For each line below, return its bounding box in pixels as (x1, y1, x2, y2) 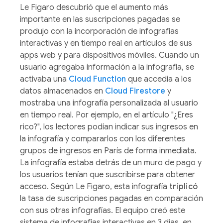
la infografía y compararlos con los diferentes (20, 133, 185, 144)
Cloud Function (69, 74, 126, 84)
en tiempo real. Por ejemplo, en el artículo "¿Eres (20, 110, 193, 120)
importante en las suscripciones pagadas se (20, 14, 180, 24)
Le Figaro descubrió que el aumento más (20, 2, 168, 12)
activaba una (20, 74, 69, 84)
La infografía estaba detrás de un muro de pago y (20, 157, 202, 168)
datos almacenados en (20, 86, 105, 96)
